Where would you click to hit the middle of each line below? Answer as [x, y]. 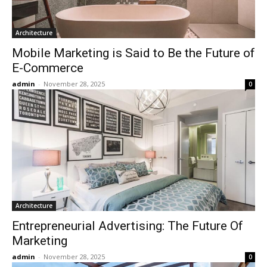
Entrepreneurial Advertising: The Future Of [128, 226]
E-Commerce [48, 68]
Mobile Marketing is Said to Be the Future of [133, 53]
